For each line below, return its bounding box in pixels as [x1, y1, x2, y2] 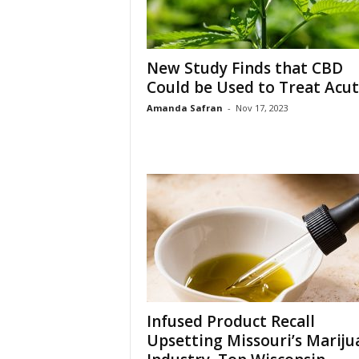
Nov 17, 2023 [235, 102, 288, 114]
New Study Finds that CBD [146, 58, 343, 79]
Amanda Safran [146, 102, 223, 114]
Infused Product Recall [146, 311, 315, 332]
